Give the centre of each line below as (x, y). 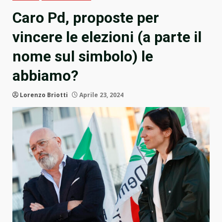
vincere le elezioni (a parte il (107, 37)
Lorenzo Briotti (44, 95)
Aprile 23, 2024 (101, 95)
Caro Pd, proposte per (86, 18)
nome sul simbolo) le (83, 56)
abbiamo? (45, 76)
